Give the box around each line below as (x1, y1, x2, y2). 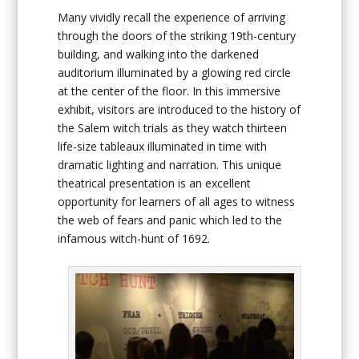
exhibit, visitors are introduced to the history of (58, 102, 301, 118)
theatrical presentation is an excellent (58, 175, 252, 192)
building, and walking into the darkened (58, 46, 260, 63)
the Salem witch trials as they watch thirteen (58, 120, 288, 136)
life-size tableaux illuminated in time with (58, 139, 268, 155)
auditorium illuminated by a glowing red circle (58, 65, 292, 81)
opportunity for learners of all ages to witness (58, 194, 296, 210)
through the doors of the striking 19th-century (58, 28, 296, 44)
